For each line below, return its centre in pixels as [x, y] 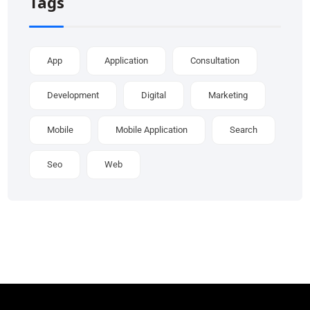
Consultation [215, 60]
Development [73, 95]
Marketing [228, 95]
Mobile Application [152, 129]
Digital [154, 95]
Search [244, 129]
